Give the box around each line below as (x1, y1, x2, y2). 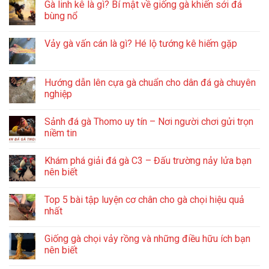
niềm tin (44, 127, 77, 139)
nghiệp (44, 88, 72, 100)
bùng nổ (44, 10, 77, 22)
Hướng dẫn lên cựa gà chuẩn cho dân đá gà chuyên (44, 76, 256, 88)
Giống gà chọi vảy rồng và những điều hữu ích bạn (44, 232, 250, 244)
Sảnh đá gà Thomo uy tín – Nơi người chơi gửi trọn (44, 115, 253, 127)
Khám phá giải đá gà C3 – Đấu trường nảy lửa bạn (44, 154, 252, 166)
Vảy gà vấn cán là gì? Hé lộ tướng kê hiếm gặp (44, 37, 237, 49)
